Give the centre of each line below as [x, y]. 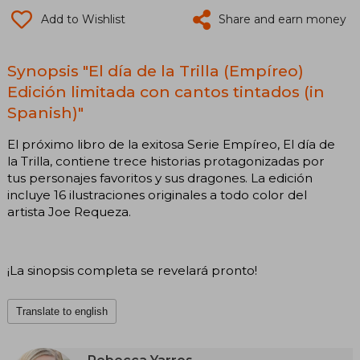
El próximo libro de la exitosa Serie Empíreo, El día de [171, 144]
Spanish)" [45, 112]
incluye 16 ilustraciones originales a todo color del [157, 194]
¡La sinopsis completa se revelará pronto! [132, 271]
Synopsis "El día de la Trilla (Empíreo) [155, 70]
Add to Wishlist [83, 19]
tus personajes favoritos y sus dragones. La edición [160, 178]
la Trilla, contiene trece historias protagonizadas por [166, 161]
